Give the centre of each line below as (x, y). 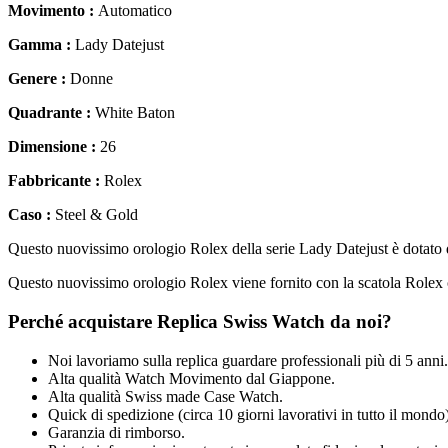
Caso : (31, 215)
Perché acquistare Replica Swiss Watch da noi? (200, 321)
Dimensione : (54, 147)
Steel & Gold (96, 215)
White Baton (135, 113)
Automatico (135, 11)
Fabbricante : (56, 181)
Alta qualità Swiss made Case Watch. (165, 396)
